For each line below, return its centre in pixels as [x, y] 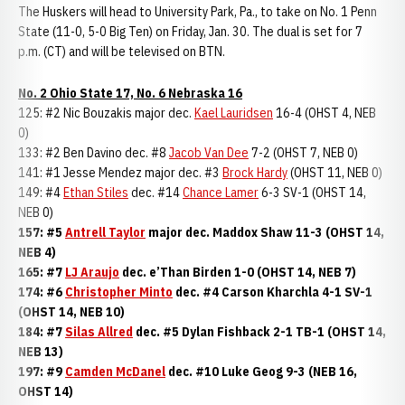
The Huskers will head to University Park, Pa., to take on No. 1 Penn [198, 12]
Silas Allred [99, 332]
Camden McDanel [115, 372]
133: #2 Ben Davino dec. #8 [94, 153]
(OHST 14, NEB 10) [71, 312]
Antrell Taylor [105, 232]
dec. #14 [155, 193]
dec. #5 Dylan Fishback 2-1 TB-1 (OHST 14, [259, 332]
